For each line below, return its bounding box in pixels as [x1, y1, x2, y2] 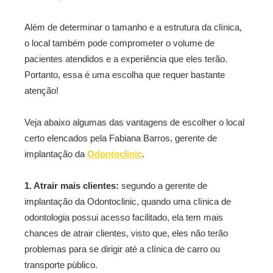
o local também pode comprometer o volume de [24, 38, 214, 48]
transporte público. [24, 260, 97, 270]
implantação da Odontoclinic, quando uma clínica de [24, 196, 231, 207]
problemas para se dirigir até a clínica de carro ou [24, 244, 220, 254]
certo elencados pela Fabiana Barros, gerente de [24, 133, 217, 143]
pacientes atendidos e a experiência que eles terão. [24, 54, 227, 64]
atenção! [24, 85, 58, 96]
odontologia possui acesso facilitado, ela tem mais [24, 212, 223, 222]
